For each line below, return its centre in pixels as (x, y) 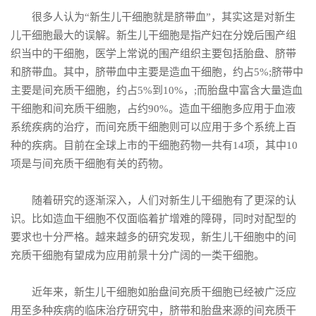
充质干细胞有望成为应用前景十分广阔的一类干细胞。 (138, 255)
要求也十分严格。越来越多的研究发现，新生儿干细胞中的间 (153, 237)
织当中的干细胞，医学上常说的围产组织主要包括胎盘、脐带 (153, 54)
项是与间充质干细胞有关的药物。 (90, 164)
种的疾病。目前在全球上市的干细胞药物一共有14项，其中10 (154, 145)
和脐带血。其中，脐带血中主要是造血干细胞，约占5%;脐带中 (157, 72)
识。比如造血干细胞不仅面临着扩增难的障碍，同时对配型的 (153, 219)
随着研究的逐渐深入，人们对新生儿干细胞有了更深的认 (153, 200)
